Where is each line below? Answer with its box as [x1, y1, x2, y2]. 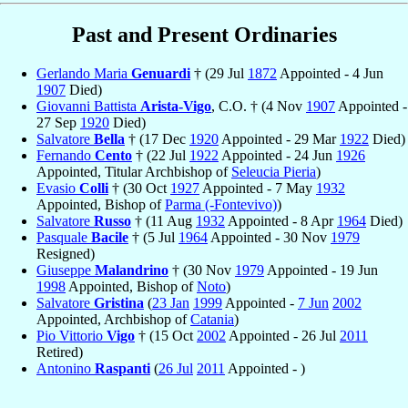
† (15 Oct [135, 327, 197, 343]
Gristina [94, 294, 144, 311]
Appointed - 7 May [199, 179, 316, 196]
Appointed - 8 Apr [225, 212, 337, 229]
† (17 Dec [125, 130, 189, 147]
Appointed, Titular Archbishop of [36, 163, 231, 179]
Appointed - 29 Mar [219, 130, 340, 147]
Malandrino [95, 261, 168, 278]
